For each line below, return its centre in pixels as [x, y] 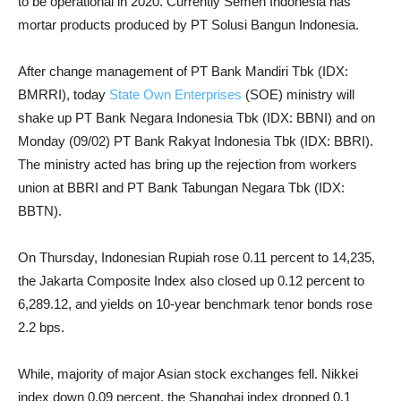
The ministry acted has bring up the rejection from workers [188, 164]
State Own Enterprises [175, 94]
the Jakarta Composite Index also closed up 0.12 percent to [191, 281]
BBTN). [40, 211]
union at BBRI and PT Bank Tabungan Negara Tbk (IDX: [181, 188]
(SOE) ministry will [298, 94]
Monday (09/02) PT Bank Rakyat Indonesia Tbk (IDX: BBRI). [196, 141]
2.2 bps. [41, 327]
